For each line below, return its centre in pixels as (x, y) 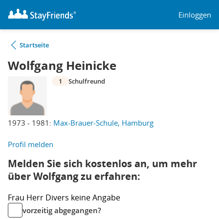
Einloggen (195, 14)
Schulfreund (87, 81)
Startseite (34, 45)
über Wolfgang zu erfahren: (74, 176)
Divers (58, 197)
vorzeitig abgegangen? (62, 210)
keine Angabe (96, 197)
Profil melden (31, 144)
